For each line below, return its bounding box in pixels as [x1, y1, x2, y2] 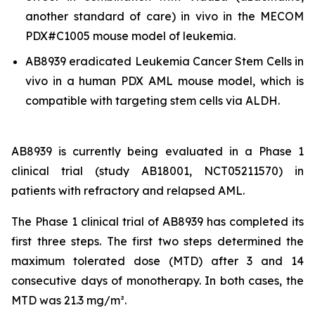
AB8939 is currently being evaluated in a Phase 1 [11, 144, 304, 158]
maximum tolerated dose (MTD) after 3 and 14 [11, 254, 304, 268]
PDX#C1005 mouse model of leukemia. [25, 29, 236, 43]
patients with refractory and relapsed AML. [11, 184, 245, 198]
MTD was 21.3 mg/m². [11, 293, 127, 307]
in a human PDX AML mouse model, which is [48, 74, 304, 88]
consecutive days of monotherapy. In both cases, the [11, 274, 304, 288]
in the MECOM [217, 9, 304, 23]
